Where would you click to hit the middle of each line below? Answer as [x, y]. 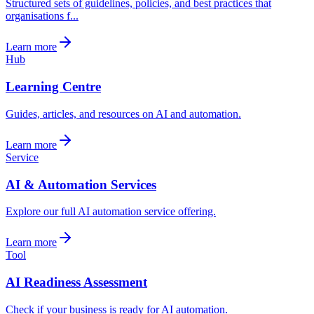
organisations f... [42, 16]
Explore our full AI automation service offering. [111, 212]
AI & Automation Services [81, 184]
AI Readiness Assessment [76, 282]
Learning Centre [53, 87]
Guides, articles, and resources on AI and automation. [123, 114]
